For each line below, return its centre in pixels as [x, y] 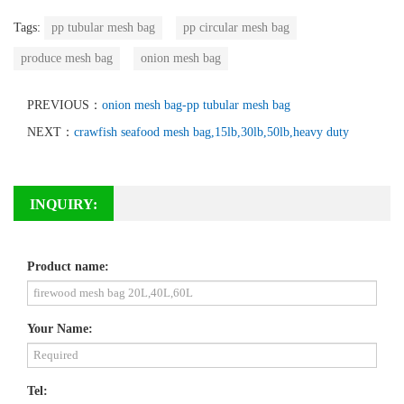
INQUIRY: [64, 204]
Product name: [68, 266]
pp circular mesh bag [236, 27]
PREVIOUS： [64, 105]
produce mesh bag [67, 58]
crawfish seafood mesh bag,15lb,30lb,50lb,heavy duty [211, 132]
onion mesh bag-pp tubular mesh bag [196, 105]
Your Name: [60, 328]
